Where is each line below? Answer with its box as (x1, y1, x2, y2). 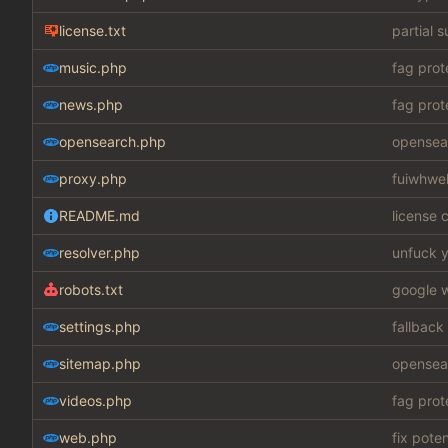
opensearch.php (59, 133, 166, 151)
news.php (59, 96, 123, 114)
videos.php (59, 392, 132, 410)
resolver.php (59, 244, 140, 262)
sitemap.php (59, 355, 141, 373)
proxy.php (59, 170, 127, 188)
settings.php (59, 318, 141, 336)
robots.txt (59, 281, 123, 299)
